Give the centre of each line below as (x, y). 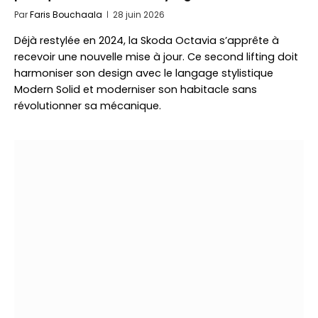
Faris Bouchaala (66, 15)
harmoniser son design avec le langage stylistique (144, 73)
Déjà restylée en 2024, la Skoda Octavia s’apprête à (147, 40)
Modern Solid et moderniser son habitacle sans (136, 89)
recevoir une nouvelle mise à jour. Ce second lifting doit (156, 57)
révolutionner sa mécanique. (88, 106)
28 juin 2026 (139, 15)
